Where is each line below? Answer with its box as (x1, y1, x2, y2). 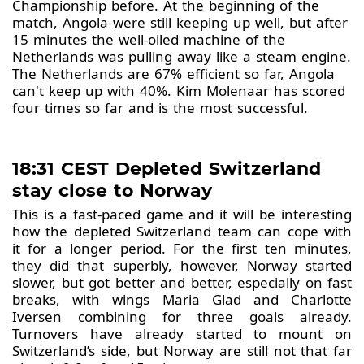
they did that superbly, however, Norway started (12, 255, 352, 275)
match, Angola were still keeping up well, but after (12, 12, 348, 32)
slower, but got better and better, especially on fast (12, 272, 352, 292)
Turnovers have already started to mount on (12, 323, 352, 343)
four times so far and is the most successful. (12, 97, 313, 117)
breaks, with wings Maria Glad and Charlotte (12, 289, 352, 309)
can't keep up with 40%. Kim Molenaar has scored (12, 80, 345, 100)
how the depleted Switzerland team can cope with (12, 221, 352, 240)
